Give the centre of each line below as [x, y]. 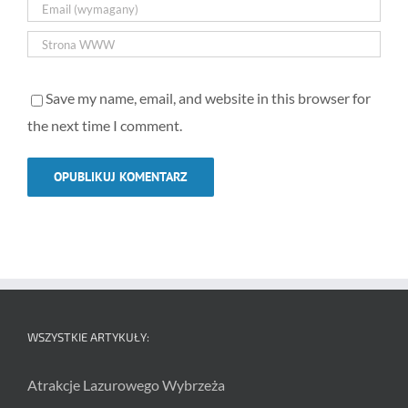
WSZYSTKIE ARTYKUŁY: [88, 337]
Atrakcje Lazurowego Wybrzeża [126, 385]
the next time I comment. [105, 126]
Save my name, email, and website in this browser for [208, 98]
